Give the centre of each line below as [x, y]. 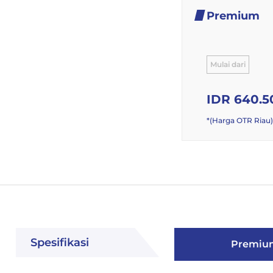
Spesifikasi [60, 243]
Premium [233, 16]
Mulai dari [228, 64]
